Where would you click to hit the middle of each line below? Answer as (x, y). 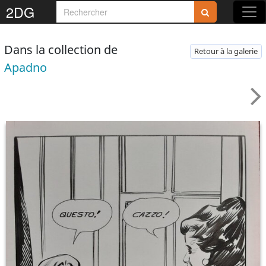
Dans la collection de (61, 50)
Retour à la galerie (226, 51)
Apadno (26, 67)
